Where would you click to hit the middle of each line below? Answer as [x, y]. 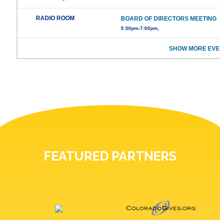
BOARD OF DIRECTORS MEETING [169, 19]
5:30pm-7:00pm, [140, 28]
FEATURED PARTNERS [110, 156]
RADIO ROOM [55, 18]
